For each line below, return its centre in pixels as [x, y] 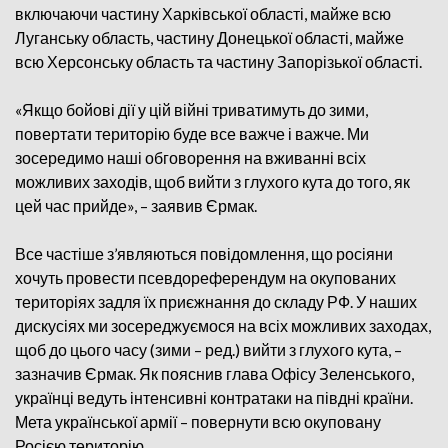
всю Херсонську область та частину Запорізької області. [218, 61]
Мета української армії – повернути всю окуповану [198, 421]
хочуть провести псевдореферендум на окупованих [205, 277]
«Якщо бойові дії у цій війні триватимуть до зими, [191, 109]
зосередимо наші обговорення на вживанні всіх [190, 157]
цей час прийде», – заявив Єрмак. [136, 205]
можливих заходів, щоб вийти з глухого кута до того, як [212, 181]
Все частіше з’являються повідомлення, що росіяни [204, 253]
